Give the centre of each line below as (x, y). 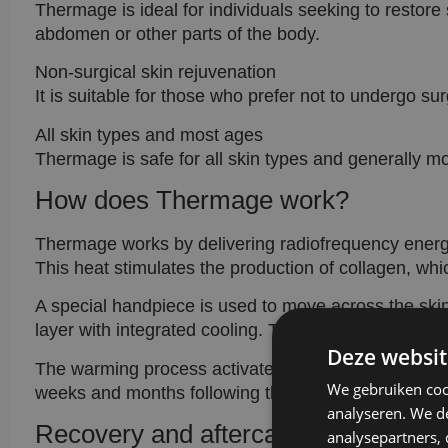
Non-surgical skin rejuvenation (155, 72)
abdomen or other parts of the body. (177, 33)
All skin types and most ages (149, 134)
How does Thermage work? (192, 199)
